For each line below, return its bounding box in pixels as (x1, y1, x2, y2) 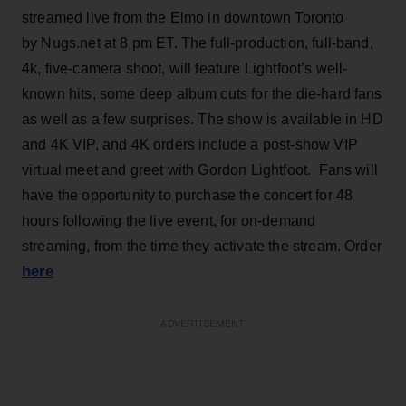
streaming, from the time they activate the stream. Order (22, 237, 382, 254)
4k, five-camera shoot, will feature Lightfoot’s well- (22, 60, 348, 76)
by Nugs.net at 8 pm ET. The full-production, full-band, (22, 34, 373, 51)
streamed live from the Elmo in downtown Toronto (22, 9, 344, 25)
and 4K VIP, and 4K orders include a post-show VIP (22, 136, 358, 152)
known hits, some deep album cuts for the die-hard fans (22, 85, 382, 101)
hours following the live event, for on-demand (22, 212, 316, 228)
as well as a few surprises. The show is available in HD (22, 111, 383, 127)
